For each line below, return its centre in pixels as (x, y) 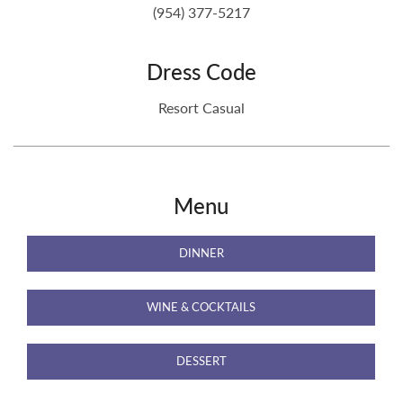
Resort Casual (201, 108)
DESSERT (201, 361)
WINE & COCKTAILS (201, 307)
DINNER (201, 253)
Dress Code (201, 72)
